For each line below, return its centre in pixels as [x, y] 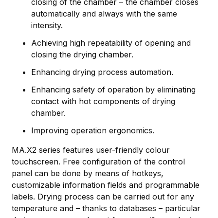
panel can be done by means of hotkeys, [88, 173]
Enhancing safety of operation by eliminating [113, 89]
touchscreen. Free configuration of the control [98, 161]
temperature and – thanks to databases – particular [106, 208]
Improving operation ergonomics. [93, 130]
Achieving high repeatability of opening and [111, 43]
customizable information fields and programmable [106, 185]
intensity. [47, 25]
